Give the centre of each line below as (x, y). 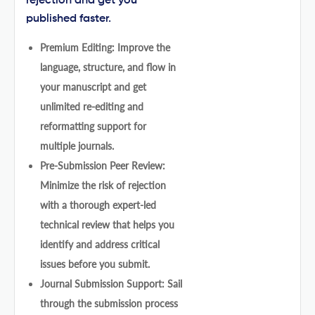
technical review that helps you (107, 224)
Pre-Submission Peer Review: (103, 165)
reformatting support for (93, 126)
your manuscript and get (93, 86)
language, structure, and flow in (108, 67)
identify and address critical (100, 244)
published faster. (69, 19)
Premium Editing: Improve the (105, 47)
